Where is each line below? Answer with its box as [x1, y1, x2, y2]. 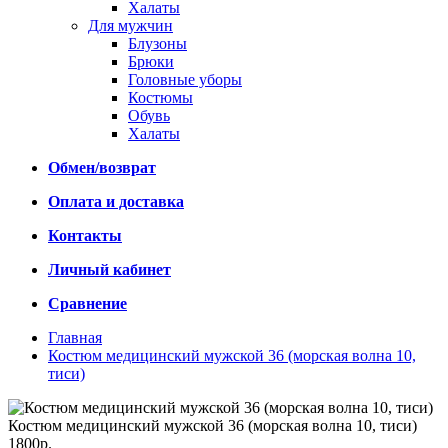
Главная [48, 329, 102, 346]
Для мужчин [88, 17, 173, 34]
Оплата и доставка [48, 193, 184, 210]
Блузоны [128, 35, 187, 52]
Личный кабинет [48, 261, 171, 278]
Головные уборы [128, 71, 242, 88]
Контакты [48, 227, 122, 244]
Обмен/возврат [48, 159, 156, 176]
